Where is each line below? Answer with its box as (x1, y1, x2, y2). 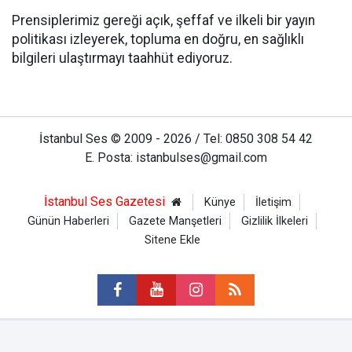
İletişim (255, 196, 291, 209)
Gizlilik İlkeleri (241, 214, 308, 228)
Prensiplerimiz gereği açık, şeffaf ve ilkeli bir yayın (12, 13, 315, 28)
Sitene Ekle (144, 233, 200, 247)
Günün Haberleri (27, 214, 109, 228)
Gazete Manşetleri (129, 214, 222, 228)
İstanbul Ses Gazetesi (44, 194, 169, 209)
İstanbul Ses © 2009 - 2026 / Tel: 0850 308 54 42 (39, 131, 313, 146)
